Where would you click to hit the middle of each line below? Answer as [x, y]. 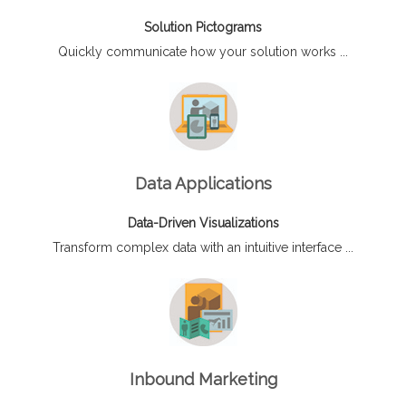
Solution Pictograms [203, 28]
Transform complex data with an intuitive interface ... [203, 248]
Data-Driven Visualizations [203, 223]
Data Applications [203, 184]
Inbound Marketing [203, 380]
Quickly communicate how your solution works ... [203, 52]
